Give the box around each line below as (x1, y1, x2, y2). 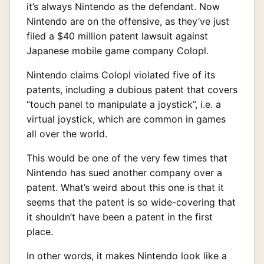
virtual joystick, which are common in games (27, 113, 226, 125)
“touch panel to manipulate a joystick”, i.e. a (27, 98, 221, 110)
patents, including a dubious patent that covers (27, 83, 237, 95)
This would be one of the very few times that (27, 151, 227, 164)
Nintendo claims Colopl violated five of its (27, 68, 215, 81)
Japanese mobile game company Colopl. (27, 44, 209, 57)
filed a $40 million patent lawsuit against (27, 29, 208, 42)
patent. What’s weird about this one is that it (27, 181, 224, 193)
